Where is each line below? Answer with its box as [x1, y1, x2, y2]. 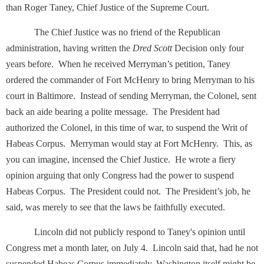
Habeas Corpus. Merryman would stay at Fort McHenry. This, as [6, 138, 252, 148]
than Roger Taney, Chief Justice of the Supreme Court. [6, 2, 209, 12]
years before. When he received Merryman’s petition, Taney [6, 59, 230, 69]
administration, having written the [6, 43, 133, 53]
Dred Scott [133, 43, 172, 53]
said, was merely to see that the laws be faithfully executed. [6, 202, 225, 212]
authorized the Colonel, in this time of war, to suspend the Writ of [6, 123, 247, 133]
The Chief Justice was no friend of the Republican [6, 27, 220, 37]
